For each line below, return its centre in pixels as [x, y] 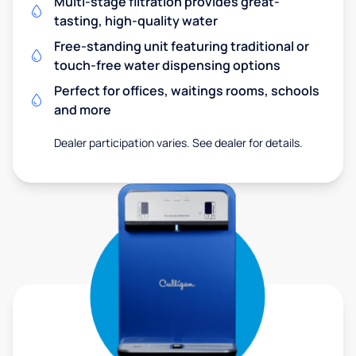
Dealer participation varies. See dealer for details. [178, 143]
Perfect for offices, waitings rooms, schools [187, 91]
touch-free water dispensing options [167, 65]
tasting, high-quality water [136, 21]
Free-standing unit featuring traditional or [182, 46]
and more [83, 110]
